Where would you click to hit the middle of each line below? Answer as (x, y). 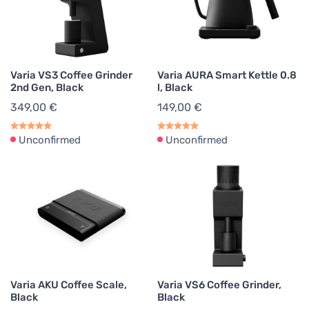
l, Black (175, 88)
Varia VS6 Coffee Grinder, (219, 285)
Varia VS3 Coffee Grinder (71, 75)
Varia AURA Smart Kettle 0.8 (227, 75)
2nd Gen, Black (47, 88)
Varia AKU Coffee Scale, (69, 285)
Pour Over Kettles (139, 17)
